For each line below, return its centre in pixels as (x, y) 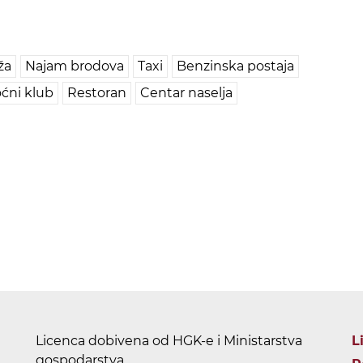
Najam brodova (75, 66)
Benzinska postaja (235, 66)
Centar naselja (186, 93)
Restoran (97, 93)
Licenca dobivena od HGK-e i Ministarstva (169, 341)
